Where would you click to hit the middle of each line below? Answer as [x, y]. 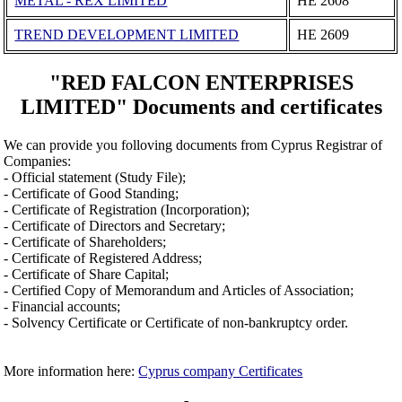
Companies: [38, 162]
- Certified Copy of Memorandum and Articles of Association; [179, 291]
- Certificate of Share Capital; [87, 275]
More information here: [71, 371]
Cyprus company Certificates [221, 371]
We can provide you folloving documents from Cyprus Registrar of [193, 145]
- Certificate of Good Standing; [92, 194]
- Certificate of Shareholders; [85, 242]
